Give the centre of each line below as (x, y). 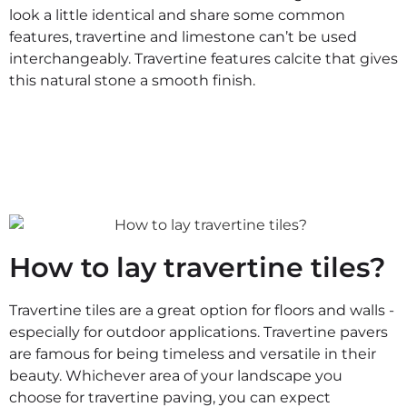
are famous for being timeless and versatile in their (193, 354)
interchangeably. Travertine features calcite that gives (203, 58)
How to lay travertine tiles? (197, 268)
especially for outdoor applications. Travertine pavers (199, 333)
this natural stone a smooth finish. (132, 80)
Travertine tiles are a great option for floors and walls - (202, 311)
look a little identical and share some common (177, 15)
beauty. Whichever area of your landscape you (176, 376)
